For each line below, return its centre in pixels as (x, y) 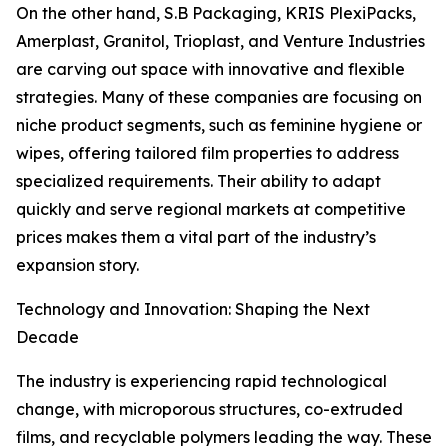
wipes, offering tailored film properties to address (207, 153)
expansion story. (77, 265)
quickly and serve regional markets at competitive (211, 209)
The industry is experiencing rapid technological (201, 381)
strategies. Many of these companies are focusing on (219, 97)
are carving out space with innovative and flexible (210, 69)
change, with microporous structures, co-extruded (209, 409)
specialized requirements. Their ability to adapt (198, 181)
